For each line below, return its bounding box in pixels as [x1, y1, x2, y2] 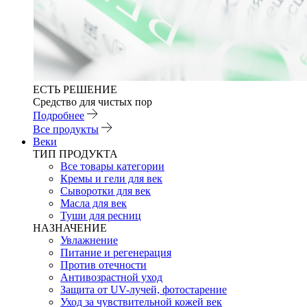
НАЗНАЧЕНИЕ [33, 222, 107, 234]
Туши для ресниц [60, 210, 141, 221]
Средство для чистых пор [33, 96, 152, 108]
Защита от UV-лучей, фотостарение [60, 284, 227, 295]
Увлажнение [60, 234, 118, 246]
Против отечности [60, 259, 147, 271]
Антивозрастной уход [60, 271, 162, 283]
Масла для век [60, 197, 127, 209]
